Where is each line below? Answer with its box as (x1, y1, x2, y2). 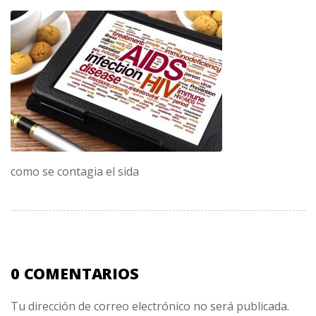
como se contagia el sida (11, 163, 139, 179)
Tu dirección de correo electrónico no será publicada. (11, 298, 289, 315)
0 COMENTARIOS (11, 262, 139, 284)
